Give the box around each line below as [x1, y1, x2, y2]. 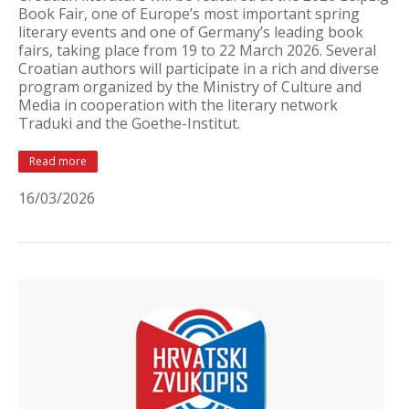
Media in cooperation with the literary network [18, 95, 338, 115]
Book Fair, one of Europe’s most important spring [18, 4, 360, 24]
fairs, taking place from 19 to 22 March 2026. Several [18, 40, 376, 60]
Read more [29, 153, 87, 169]
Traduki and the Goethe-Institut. [18, 113, 240, 133]
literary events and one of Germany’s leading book [18, 22, 363, 42]
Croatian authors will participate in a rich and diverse [18, 58, 379, 79]
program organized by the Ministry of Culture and [18, 77, 362, 97]
